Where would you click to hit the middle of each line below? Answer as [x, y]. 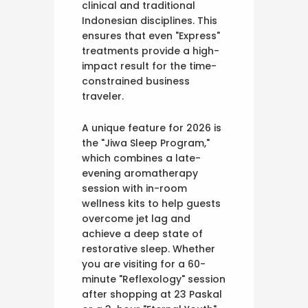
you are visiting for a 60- [144, 264]
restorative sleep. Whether [148, 249]
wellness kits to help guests [151, 203]
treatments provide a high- [151, 51]
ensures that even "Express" [151, 35]
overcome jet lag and [136, 218]
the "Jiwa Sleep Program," [146, 143]
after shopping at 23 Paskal [152, 294]
